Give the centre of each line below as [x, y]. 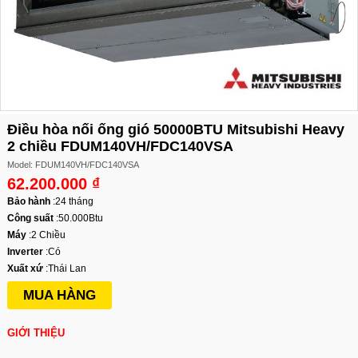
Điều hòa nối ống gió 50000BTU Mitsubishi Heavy [176, 130]
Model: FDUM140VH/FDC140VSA [73, 165]
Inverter [25, 252]
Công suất [30, 219]
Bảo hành [29, 202]
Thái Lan [67, 269]
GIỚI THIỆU [36, 333]
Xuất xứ [25, 269]
